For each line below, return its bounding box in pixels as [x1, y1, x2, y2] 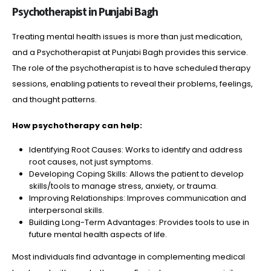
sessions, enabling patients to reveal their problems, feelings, [12, 77, 253, 90]
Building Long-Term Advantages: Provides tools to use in [28, 217, 249, 229]
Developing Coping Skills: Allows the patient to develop [28, 168, 244, 180]
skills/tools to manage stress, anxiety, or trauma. [28, 180, 218, 192]
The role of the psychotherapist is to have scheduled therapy [12, 62, 250, 74]
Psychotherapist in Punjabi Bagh [12, 4, 158, 19]
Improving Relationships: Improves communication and [28, 192, 246, 204]
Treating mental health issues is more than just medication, [12, 30, 243, 42]
